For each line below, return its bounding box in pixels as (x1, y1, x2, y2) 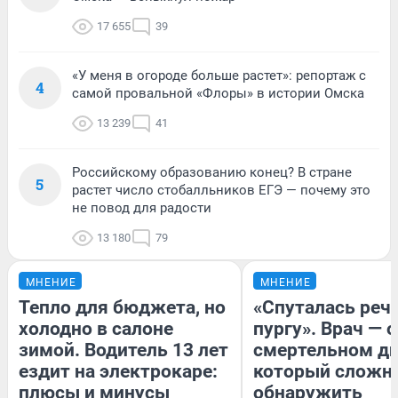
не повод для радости (72, 200, 211, 217)
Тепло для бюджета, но (19, 297, 226, 319)
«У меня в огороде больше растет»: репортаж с (72, 68, 366, 84)
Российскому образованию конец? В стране (72, 164, 352, 181)
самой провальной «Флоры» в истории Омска (72, 85, 364, 102)
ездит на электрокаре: (19, 361, 218, 383)
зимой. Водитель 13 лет (19, 339, 228, 362)
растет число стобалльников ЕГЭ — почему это (72, 182, 370, 199)
